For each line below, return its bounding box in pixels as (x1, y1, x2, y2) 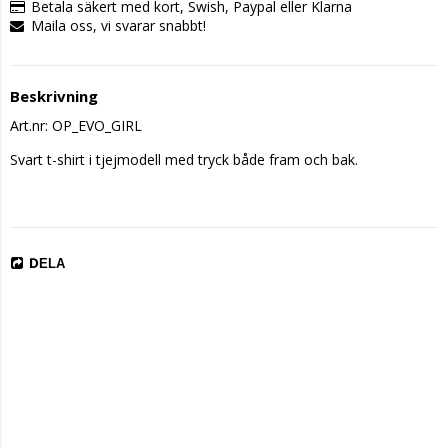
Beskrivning (10, 86, 98, 106)
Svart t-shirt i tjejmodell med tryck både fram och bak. (10, 150, 358, 169)
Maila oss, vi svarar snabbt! (31, 16, 206, 35)
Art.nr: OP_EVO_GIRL (10, 116, 142, 135)
